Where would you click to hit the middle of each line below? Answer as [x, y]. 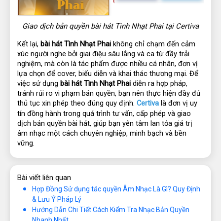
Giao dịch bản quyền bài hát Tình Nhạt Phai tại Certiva [110, 26]
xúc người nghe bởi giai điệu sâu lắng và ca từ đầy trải [103, 54]
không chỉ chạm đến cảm [153, 44]
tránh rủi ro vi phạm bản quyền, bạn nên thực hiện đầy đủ [109, 93]
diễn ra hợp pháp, [159, 83]
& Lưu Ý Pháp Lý [57, 199]
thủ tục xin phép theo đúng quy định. [77, 103]
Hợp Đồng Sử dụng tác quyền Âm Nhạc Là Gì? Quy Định [116, 189]
